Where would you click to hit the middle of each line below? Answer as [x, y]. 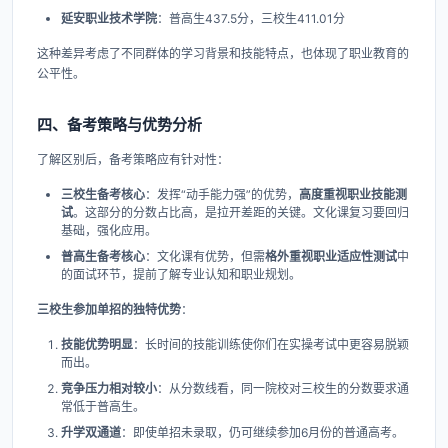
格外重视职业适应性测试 [331, 257]
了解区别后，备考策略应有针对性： [133, 160]
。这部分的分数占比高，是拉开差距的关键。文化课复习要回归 [241, 213]
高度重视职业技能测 [353, 195]
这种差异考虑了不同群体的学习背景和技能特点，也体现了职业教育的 [223, 54]
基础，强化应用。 [109, 231]
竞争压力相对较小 [109, 389]
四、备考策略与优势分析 [119, 125]
